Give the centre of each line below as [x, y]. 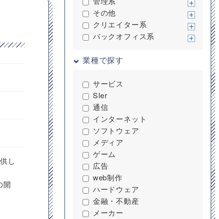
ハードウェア [116, 189]
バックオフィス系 [124, 36]
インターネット [120, 119]
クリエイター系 [120, 24]
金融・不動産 [116, 201]
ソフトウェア [116, 130]
